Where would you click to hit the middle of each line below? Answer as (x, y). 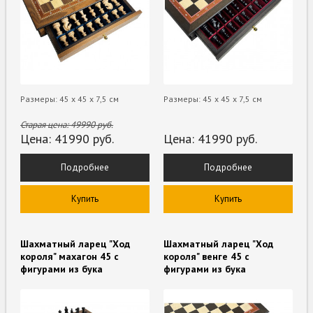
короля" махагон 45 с (70, 256)
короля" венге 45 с (206, 256)
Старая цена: (46, 124)
